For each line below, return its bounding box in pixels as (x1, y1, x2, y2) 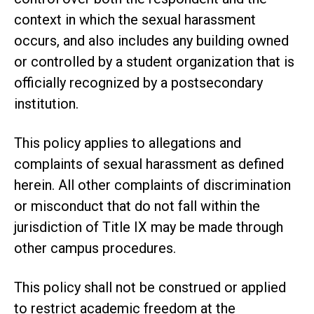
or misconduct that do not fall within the (14, 197, 260, 214)
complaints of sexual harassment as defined (14, 155, 284, 172)
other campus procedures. (14, 239, 176, 257)
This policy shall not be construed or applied (14, 278, 286, 296)
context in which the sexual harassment (14, 11, 256, 28)
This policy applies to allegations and (14, 134, 241, 151)
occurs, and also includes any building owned (14, 32, 289, 49)
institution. (14, 95, 78, 112)
